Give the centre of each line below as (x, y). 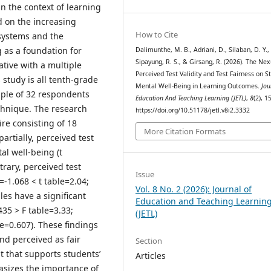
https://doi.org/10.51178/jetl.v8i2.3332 (193, 110)
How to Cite (157, 34)
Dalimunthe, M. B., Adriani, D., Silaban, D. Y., (203, 49)
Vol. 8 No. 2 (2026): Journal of (194, 189)
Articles (151, 256)
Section (149, 241)
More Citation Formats (185, 132)
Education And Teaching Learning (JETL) (191, 98)
